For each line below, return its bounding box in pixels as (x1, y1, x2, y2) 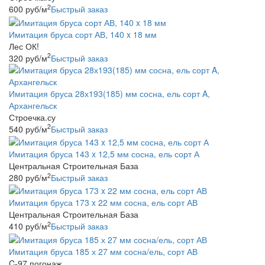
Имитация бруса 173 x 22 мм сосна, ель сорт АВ (9, 196, 198, 209)
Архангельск (9, 99, 57, 111)
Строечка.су (9, 111, 56, 123)
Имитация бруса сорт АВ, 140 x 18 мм (9, 28, 157, 40)
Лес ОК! (9, 40, 39, 52)
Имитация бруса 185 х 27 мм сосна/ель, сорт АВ (9, 245, 198, 257)
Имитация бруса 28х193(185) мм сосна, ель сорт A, (9, 87, 210, 99)
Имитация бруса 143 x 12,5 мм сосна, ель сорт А (9, 147, 199, 160)
